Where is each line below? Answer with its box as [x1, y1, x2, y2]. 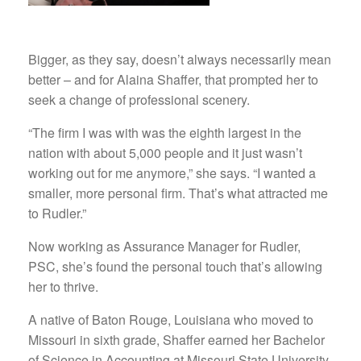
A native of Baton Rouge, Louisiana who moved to [28, 309, 313, 329]
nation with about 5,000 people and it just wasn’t [28, 143, 302, 162]
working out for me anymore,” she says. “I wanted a [28, 163, 316, 182]
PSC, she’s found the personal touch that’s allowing [28, 256, 322, 276]
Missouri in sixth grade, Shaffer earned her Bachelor [28, 330, 325, 349]
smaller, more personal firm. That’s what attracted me [28, 183, 328, 202]
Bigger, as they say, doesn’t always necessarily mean [28, 49, 331, 68]
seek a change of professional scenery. [28, 89, 250, 109]
